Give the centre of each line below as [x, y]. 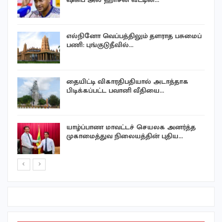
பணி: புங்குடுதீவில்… [100, 45]
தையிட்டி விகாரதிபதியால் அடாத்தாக [127, 81]
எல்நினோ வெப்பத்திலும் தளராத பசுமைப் [134, 36]
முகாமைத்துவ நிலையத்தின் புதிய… [125, 136]
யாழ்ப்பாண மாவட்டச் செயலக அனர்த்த [131, 127]
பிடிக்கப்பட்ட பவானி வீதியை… [115, 90]
